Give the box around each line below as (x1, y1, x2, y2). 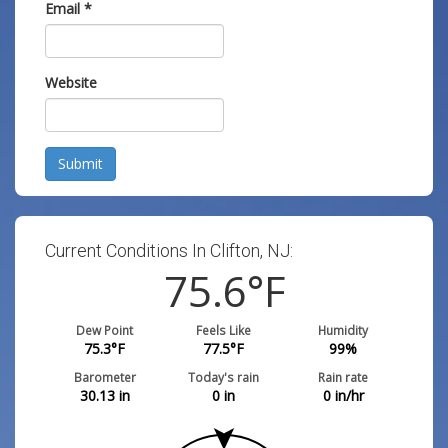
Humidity (318, 322, 369, 338)
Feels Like (196, 322, 252, 338)
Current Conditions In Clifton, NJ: (45, 240, 293, 261)
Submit (58, 154, 103, 173)
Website (45, 73, 97, 92)
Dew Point (76, 322, 134, 338)
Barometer (73, 369, 136, 385)
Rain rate (318, 369, 369, 385)
